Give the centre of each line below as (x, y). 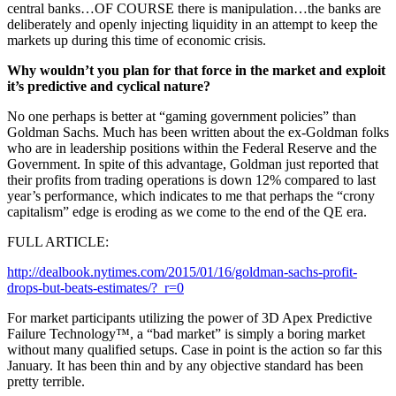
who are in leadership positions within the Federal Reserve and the (192, 148)
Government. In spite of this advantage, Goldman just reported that (193, 164)
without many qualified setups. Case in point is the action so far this (194, 350)
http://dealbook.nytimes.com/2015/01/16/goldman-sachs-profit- (182, 272)
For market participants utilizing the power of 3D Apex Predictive (190, 318)
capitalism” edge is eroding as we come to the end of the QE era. (187, 212)
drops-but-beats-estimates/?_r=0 (95, 288)
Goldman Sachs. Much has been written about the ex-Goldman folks (198, 133)
